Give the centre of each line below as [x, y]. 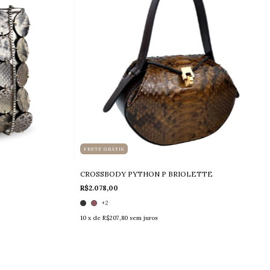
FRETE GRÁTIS [104, 149]
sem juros [144, 218]
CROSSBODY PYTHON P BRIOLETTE [147, 174]
